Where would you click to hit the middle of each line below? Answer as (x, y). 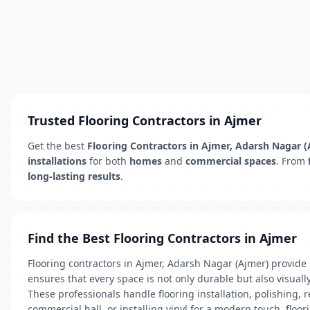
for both (108, 161)
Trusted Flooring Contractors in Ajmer (145, 120)
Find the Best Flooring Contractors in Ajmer (162, 238)
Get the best (57, 146)
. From (292, 161)
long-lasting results (74, 176)
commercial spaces (231, 161)
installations (57, 161)
